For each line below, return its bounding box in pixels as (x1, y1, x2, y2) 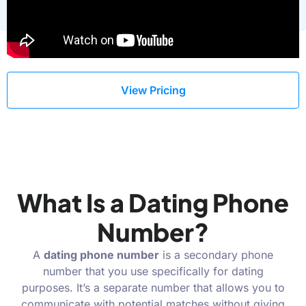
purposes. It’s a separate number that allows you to (21, 281, 285, 295)
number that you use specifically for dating (42, 264, 264, 279)
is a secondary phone (159, 248, 273, 262)
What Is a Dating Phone (17, 187, 289, 219)
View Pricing (120, 83, 186, 98)
